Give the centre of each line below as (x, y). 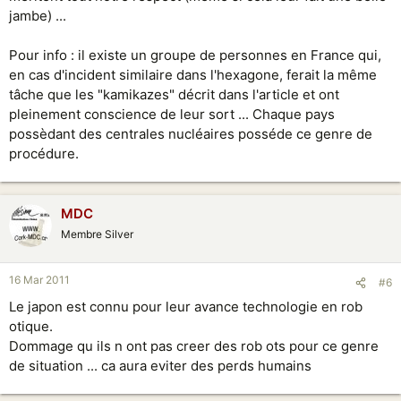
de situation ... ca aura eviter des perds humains (160, 366)
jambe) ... (38, 15)
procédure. (44, 153)
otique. (31, 326)
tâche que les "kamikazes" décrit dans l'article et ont (174, 94)
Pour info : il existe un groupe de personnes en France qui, (195, 55)
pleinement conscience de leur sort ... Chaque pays (172, 114)
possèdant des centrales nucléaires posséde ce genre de (191, 133)
